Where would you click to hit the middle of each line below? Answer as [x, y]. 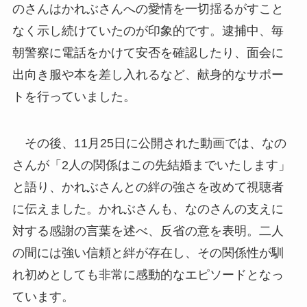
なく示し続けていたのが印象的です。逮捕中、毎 [148, 30]
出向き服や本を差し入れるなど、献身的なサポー [148, 74]
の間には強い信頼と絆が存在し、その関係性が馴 [148, 253]
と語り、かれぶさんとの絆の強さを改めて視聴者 [148, 187]
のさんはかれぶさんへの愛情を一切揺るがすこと [148, 9]
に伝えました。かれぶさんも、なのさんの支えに [148, 209]
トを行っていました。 [74, 96]
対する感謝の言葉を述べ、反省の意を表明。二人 [148, 231]
